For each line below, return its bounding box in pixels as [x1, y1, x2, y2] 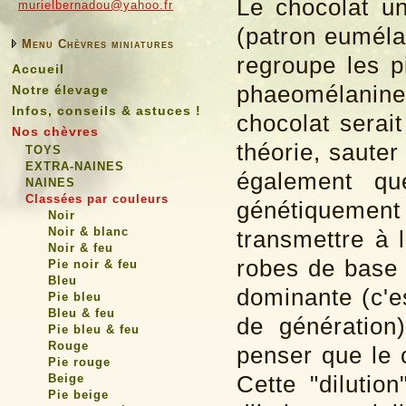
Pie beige [48, 388, 109, 401]
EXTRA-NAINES [25, 159, 124, 173]
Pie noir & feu [48, 257, 138, 271]
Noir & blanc [48, 225, 129, 238]
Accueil [12, 62, 64, 76]
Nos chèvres [12, 124, 99, 139]
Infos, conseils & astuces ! [12, 103, 201, 118]
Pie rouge [48, 355, 111, 369]
